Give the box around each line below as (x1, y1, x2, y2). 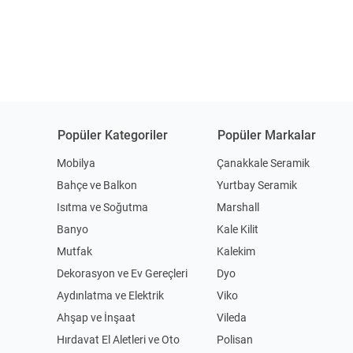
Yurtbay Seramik (217, 178, 298, 191)
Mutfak (57, 244, 92, 258)
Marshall (217, 200, 260, 214)
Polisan (217, 333, 254, 346)
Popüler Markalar (217, 127, 317, 143)
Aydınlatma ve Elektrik (57, 288, 164, 302)
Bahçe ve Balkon (57, 178, 137, 191)
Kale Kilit (217, 222, 259, 236)
